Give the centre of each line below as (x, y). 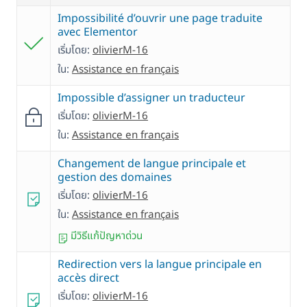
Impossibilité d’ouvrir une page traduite (160, 19)
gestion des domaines (115, 178)
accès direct (88, 279)
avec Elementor (98, 33)
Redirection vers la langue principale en (160, 265)
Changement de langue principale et (152, 164)
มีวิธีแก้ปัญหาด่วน (105, 236)
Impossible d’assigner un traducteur (151, 98)
